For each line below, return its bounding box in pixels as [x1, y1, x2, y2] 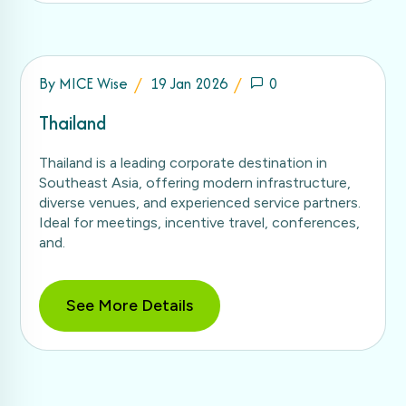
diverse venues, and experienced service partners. [39, 193, 361, 211]
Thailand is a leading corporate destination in [39, 153, 327, 171]
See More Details [66, 295, 193, 315]
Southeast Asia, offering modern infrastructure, [39, 173, 351, 191]
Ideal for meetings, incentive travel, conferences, [39, 213, 360, 231]
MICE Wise [59, 72, 128, 94]
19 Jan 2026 [150, 72, 227, 94]
